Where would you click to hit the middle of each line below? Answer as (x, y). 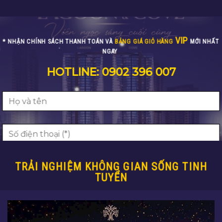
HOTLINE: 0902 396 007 (111, 82)
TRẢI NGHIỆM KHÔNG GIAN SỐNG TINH (111, 176)
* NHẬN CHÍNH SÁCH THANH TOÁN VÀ (59, 52)
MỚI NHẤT (204, 52)
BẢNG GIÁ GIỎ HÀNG (145, 52)
